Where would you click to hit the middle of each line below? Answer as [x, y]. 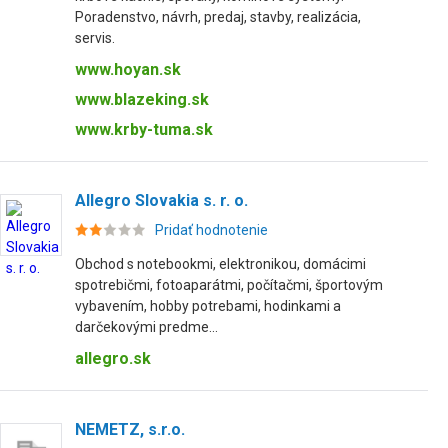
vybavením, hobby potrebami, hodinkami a [208, 306]
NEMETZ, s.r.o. [130, 429]
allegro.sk [113, 358]
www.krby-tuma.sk [144, 129]
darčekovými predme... [146, 327]
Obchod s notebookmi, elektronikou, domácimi [220, 264]
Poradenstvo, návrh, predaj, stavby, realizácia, [218, 17]
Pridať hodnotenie [211, 230]
